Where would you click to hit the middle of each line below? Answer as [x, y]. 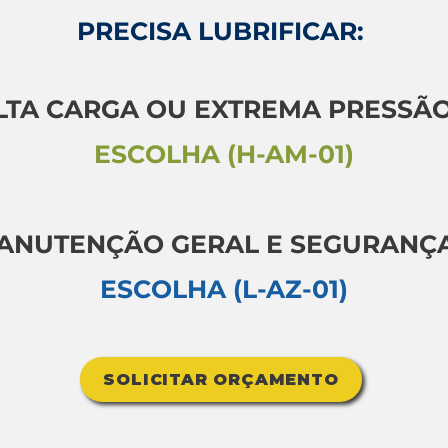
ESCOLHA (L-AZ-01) [224, 289]
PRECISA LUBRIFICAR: [220, 31]
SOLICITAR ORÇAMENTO [221, 379]
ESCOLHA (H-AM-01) [224, 154]
